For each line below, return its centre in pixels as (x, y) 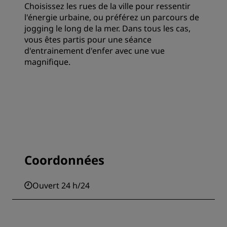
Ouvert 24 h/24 (61, 185)
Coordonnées (64, 160)
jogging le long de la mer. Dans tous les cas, (107, 28)
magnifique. (47, 62)
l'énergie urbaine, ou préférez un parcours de (112, 17)
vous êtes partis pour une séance (88, 40)
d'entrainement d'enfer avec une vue (94, 51)
